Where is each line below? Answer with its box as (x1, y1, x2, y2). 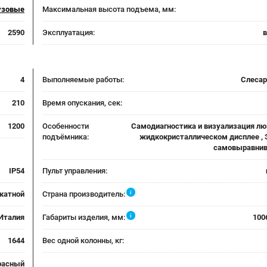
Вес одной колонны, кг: (42, 236, 124, 245)
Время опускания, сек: (42, 98, 122, 107)
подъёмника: (42, 132, 89, 141)
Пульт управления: (42, 166, 107, 175)
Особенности (42, 122, 89, 131)
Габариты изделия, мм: (42, 213, 125, 222)
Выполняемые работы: (42, 75, 124, 84)
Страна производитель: (42, 190, 125, 198)
